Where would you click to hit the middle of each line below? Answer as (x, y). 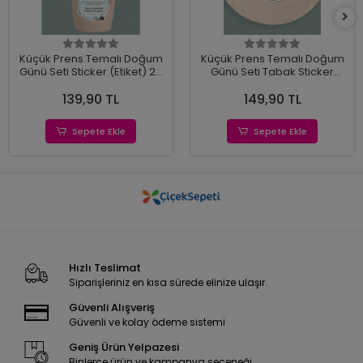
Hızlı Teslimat (105, 268)
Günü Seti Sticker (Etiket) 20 (91, 72)
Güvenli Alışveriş (111, 308)
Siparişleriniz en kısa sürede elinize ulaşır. (168, 283)
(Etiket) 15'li (272, 85)
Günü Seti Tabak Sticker (272, 72)
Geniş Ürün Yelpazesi (124, 348)
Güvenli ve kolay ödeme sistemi (147, 322)
